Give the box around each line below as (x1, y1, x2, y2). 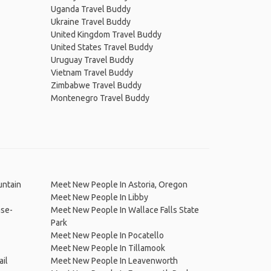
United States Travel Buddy (50, 42, 153, 52)
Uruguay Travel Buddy (50, 55, 134, 65)
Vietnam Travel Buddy (50, 68, 133, 77)
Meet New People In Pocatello (50, 230, 164, 240)
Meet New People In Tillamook (50, 243, 165, 253)
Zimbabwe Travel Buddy (50, 80, 142, 90)
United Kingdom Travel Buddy (50, 30, 162, 39)
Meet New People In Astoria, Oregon (50, 180, 188, 189)
